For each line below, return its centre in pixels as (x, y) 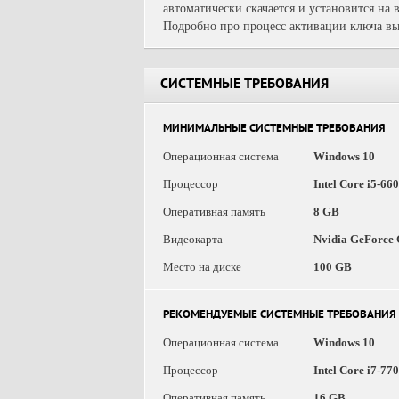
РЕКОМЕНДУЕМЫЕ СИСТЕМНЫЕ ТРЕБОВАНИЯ (280, 316)
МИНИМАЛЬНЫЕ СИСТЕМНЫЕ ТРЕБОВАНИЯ (274, 130)
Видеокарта (193, 239)
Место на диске (202, 267)
